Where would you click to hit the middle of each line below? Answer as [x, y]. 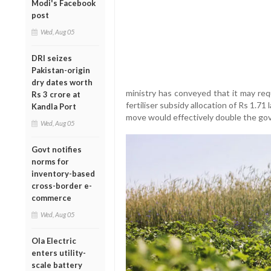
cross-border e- [62, 185]
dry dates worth [62, 82]
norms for [50, 161]
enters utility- [59, 253]
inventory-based [63, 173]
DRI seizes [52, 58]
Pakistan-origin [61, 70]
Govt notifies [57, 149]
